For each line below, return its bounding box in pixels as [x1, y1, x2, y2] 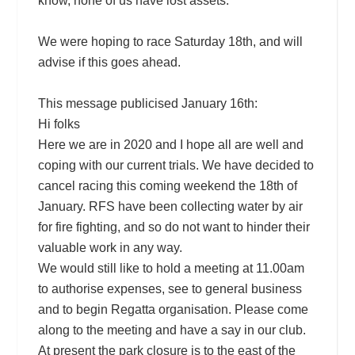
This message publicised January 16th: [37, 96, 258, 110]
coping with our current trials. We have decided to [37, 158, 314, 172]
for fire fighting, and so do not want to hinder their [37, 219, 310, 234]
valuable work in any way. [37, 240, 182, 254]
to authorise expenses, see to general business [37, 281, 302, 296]
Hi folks [37, 116, 80, 131]
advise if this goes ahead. [37, 55, 181, 69]
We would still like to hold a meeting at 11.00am [37, 261, 304, 275]
